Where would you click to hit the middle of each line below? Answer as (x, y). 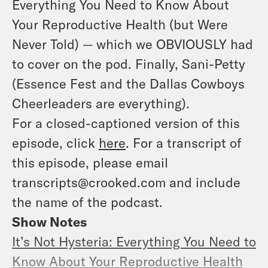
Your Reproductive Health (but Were (120, 24)
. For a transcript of (184, 142)
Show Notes (49, 221)
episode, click (55, 142)
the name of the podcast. (87, 201)
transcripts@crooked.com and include (126, 182)
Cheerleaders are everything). (101, 103)
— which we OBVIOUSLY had (166, 43)
